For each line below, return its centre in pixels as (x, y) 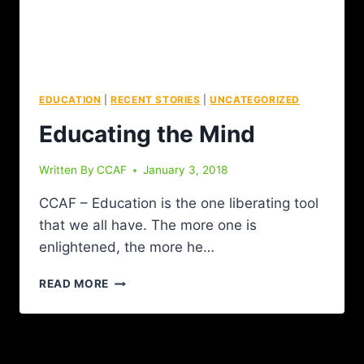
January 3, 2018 (186, 170)
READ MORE (74, 284)
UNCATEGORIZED (255, 100)
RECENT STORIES (156, 100)
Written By (67, 170)
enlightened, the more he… (127, 247)
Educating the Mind (147, 134)
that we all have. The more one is (148, 225)
